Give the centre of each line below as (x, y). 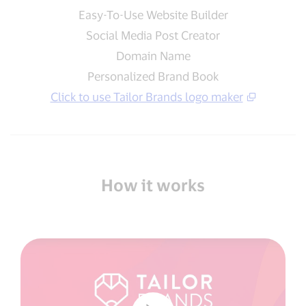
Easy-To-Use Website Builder (153, 14)
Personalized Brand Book (153, 76)
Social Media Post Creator (153, 35)
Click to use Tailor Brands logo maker (147, 96)
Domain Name (153, 55)
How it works (153, 185)
